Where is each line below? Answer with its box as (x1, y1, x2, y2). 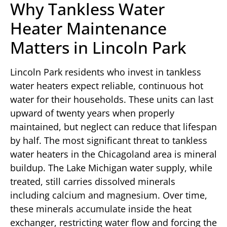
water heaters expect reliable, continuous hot (10, 79, 203, 92)
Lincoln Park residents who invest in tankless (10, 65, 201, 78)
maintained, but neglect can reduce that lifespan (10, 120, 217, 133)
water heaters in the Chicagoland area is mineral (10, 147, 217, 160)
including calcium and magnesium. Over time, (10, 188, 207, 201)
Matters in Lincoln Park (10, 36, 186, 58)
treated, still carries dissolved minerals (10, 175, 175, 187)
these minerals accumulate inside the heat (10, 202, 192, 215)
